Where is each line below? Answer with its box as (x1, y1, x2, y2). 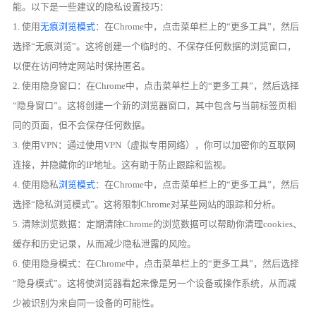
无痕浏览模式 (40, 20, 96, 32)
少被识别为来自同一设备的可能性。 (13, 297, 160, 308)
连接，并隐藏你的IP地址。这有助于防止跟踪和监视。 (13, 159, 232, 170)
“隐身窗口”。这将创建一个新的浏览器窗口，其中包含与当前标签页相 (13, 99, 297, 111)
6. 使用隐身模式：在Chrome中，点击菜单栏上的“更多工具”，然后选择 (13, 257, 300, 269)
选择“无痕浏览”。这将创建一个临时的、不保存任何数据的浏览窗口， (13, 40, 297, 51)
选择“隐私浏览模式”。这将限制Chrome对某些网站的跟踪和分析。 (13, 198, 281, 209)
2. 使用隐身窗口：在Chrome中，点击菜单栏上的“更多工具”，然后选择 (13, 80, 300, 91)
